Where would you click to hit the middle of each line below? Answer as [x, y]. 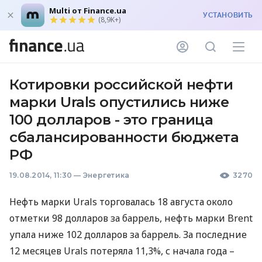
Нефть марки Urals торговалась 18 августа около [121, 202]
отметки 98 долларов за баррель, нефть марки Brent [131, 218]
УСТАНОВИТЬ [228, 15]
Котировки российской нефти [121, 85]
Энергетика [106, 175]
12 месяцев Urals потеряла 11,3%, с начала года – [122, 251]
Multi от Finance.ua [88, 11]
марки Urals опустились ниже [119, 102]
